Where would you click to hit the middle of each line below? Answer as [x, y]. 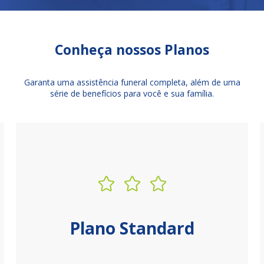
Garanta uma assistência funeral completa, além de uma [132, 82]
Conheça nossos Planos [132, 49]
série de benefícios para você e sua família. [132, 93]
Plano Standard [132, 228]
